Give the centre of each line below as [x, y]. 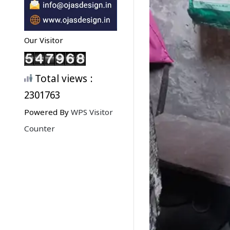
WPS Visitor [92, 113]
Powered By [47, 113]
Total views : [63, 80]
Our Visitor [44, 42]
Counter [40, 130]
